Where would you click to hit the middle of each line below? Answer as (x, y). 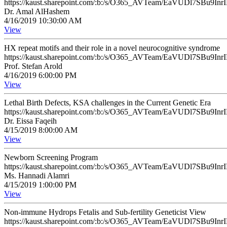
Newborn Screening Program (51, 157)
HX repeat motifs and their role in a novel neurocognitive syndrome (112, 48)
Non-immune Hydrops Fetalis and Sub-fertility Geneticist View (105, 212)
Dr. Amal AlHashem (37, 11)
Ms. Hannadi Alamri (37, 176)
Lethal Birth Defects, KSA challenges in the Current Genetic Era (107, 103)
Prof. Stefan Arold (33, 66)
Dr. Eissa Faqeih (30, 121)
